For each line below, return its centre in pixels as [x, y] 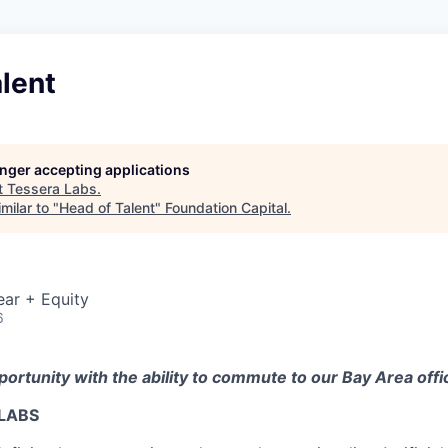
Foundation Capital [226, 207]
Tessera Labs [52, 188]
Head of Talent [107, 207]
